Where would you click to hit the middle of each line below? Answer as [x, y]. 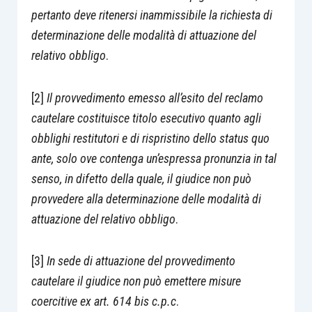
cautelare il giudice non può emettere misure [136, 281]
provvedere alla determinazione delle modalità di [146, 198]
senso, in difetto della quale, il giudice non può [141, 178]
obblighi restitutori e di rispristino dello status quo [150, 138]
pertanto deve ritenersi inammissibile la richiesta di [151, 15]
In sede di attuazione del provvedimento [141, 261]
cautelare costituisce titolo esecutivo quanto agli [146, 118]
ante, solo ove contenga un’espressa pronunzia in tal [154, 158]
